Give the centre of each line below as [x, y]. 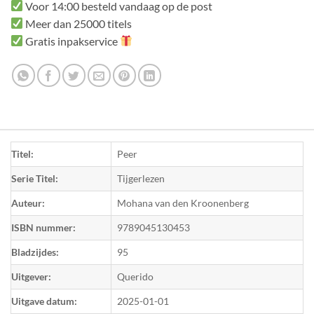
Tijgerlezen [141, 178]
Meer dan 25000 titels [78, 23]
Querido [135, 276]
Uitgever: [31, 276]
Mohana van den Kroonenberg [183, 203]
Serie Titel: [35, 178]
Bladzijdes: [35, 252]
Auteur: [28, 203]
